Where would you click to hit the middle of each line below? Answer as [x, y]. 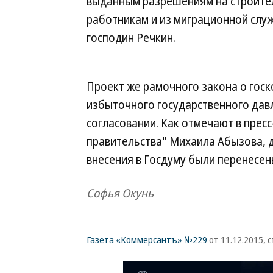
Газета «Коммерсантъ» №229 [147, 239]
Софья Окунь [120, 193]
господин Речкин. [131, 38]
